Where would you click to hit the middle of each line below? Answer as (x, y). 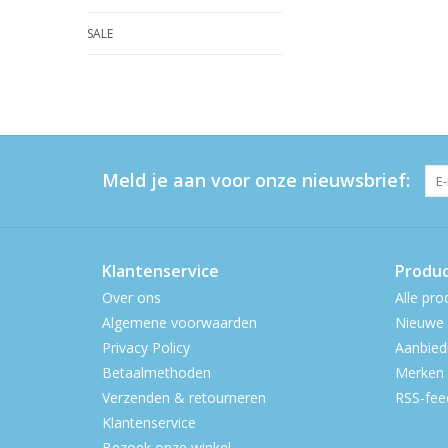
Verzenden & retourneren (184, 397)
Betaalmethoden (156, 372)
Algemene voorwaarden (179, 322)
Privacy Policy (146, 347)
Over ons (131, 297)
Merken (419, 372)
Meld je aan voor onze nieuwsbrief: (256, 180)
